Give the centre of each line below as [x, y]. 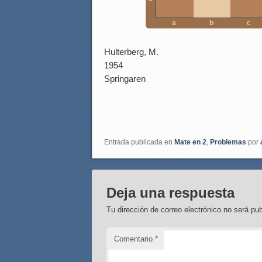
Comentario [135, 239]
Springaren [125, 79]
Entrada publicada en [139, 142]
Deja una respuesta [171, 193]
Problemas [228, 142]
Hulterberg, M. [131, 52]
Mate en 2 [190, 142]
